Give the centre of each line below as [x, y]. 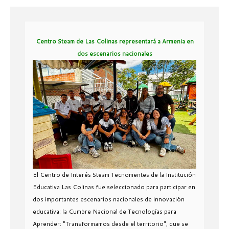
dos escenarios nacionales [114, 53]
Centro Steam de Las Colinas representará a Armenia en [114, 41]
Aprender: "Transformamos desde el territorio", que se [110, 223]
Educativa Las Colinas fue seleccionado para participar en [114, 187]
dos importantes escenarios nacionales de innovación [109, 199]
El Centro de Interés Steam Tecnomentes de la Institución [114, 174]
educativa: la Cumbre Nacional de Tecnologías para [105, 211]
